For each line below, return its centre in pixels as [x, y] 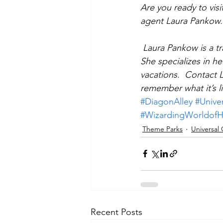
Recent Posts [116, 212]
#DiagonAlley [167, 101]
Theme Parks [163, 129]
